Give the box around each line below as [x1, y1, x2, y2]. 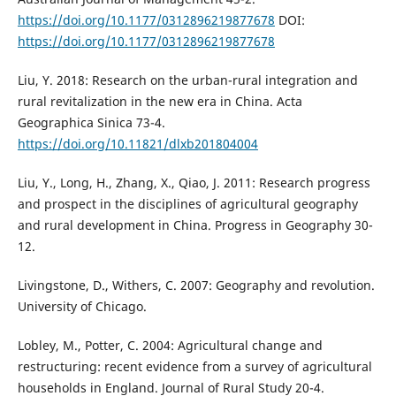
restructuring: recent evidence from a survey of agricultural [17, 358, 372, 376]
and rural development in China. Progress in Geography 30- [17, 217, 373, 234]
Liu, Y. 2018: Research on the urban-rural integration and [17, 72, 358, 89]
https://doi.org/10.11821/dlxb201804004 [17, 135, 258, 153]
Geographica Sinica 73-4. [17, 114, 165, 132]
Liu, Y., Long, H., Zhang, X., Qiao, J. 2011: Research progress [17, 174, 370, 192]
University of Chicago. [17, 298, 147, 316]
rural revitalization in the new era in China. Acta [17, 93, 302, 110]
